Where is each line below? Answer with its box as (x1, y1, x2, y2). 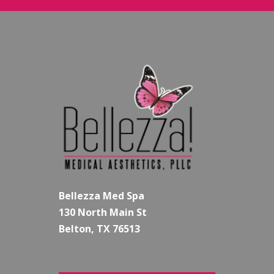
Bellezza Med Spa (59, 188, 145, 202)
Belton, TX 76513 (59, 221, 141, 235)
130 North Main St (59, 205, 147, 219)
